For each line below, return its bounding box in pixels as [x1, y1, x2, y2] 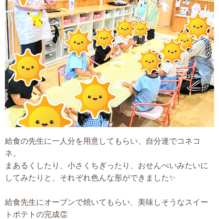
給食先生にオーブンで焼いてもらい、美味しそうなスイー [5, 197, 208, 206]
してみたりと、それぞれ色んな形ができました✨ [5, 173, 175, 182]
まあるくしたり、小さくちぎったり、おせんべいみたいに [5, 161, 208, 170]
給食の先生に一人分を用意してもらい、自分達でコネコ [5, 136, 200, 145]
